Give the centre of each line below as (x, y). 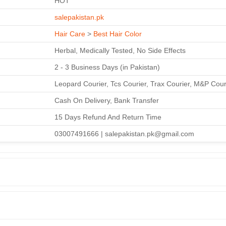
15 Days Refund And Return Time (108, 117)
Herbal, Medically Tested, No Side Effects (120, 50)
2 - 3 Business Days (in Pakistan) (107, 67)
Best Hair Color (118, 34)
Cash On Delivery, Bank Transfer (107, 100)
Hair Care (70, 34)
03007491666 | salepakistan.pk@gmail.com (124, 133)
